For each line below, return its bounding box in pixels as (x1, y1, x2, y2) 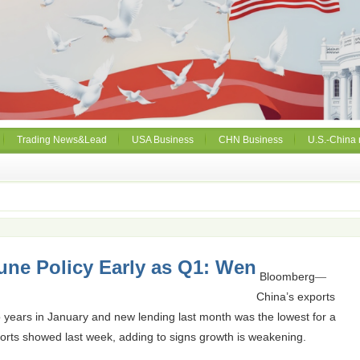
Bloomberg (260, 270, 315, 283)
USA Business (132, 134, 194, 145)
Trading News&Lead (17, 134, 107, 145)
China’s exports (256, 290, 335, 303)
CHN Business (219, 134, 283, 145)
